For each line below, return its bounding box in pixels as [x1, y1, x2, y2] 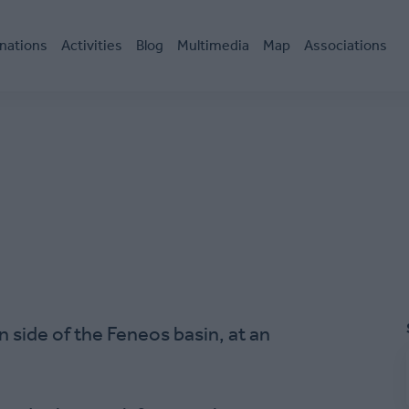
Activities [61, 37, 122, 54]
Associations [304, 37, 387, 54]
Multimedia [177, 37, 249, 54]
